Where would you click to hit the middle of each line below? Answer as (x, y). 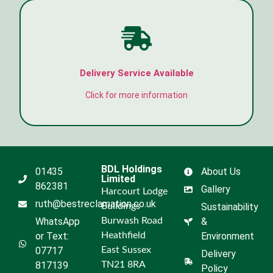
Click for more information (136, 95)
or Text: (52, 236)
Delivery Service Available (136, 73)
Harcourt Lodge (134, 191)
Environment (227, 236)
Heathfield (123, 235)
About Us (221, 171)
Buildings (121, 206)
